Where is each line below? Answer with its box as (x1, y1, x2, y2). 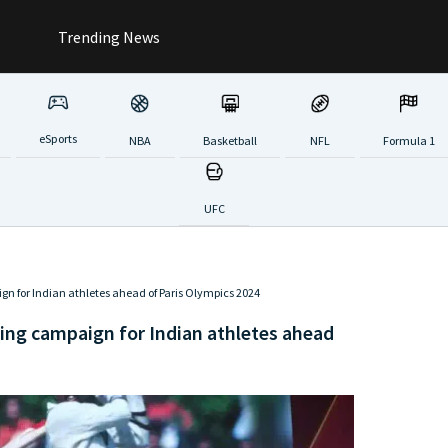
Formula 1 (382, 132, 435, 148)
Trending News (55, 26, 160, 47)
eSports (38, 131, 77, 147)
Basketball (202, 132, 257, 148)
